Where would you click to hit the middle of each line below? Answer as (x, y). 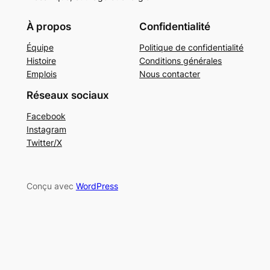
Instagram (46, 129)
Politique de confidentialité (192, 47)
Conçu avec (51, 186)
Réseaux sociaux (67, 95)
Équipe (40, 47)
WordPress (97, 186)
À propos (49, 26)
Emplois (41, 74)
